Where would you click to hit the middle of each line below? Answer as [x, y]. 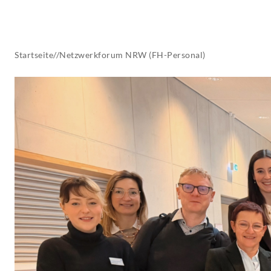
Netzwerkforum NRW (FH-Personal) [132, 55]
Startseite [34, 55]
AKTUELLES [106, 11]
